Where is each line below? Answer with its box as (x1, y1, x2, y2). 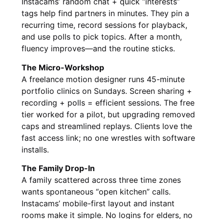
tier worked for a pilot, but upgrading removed (22, 109, 195, 119)
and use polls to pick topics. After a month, (22, 32, 182, 42)
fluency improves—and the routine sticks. (22, 44, 175, 54)
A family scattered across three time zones (22, 175, 181, 185)
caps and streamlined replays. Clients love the (22, 121, 192, 131)
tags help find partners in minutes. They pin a (22, 8, 189, 19)
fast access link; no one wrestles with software (22, 132, 195, 143)
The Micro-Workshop (22, 62, 104, 72)
